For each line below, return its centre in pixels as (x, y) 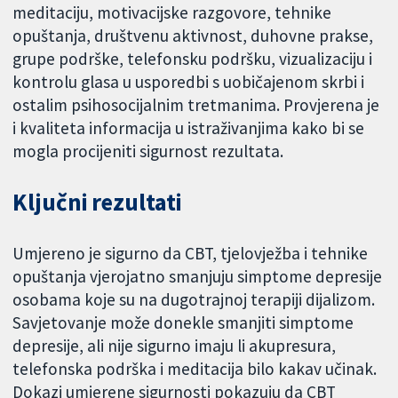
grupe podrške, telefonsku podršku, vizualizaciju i (193, 58)
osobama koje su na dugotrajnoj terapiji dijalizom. (194, 300)
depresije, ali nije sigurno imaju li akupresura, (175, 346)
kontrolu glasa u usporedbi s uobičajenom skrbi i (189, 81)
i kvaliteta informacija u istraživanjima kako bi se (189, 127)
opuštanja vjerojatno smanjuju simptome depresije (198, 277)
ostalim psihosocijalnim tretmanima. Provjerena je (196, 104)
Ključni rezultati (98, 203)
